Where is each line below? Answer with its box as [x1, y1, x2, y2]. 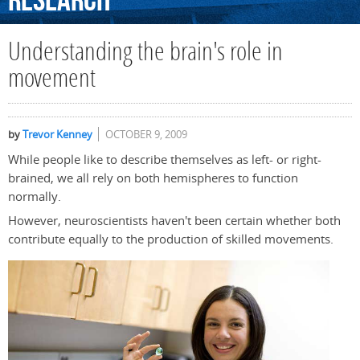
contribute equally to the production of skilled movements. [8, 231, 333, 248]
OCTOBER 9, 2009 [105, 127, 187, 142]
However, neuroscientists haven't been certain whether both [8, 212, 341, 230]
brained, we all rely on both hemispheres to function [8, 170, 298, 187]
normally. [8, 188, 61, 206]
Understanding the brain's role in [8, 40, 283, 67]
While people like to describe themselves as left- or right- [8, 151, 321, 169]
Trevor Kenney [22, 127, 92, 142]
